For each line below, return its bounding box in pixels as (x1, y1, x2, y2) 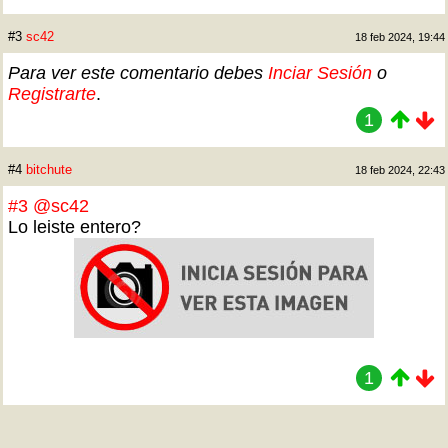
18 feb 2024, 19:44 (355, 31, 445, 43)
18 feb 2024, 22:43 (355, 164, 445, 176)
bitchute (26, 162, 72, 177)
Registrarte (8, 84, 96, 104)
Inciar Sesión (268, 63, 372, 83)
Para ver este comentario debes (8, 63, 268, 83)
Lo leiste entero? (8, 217, 141, 237)
